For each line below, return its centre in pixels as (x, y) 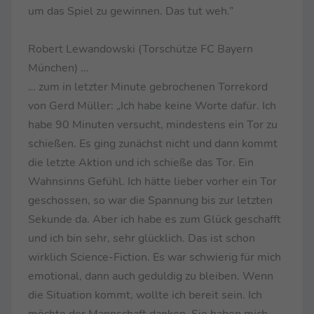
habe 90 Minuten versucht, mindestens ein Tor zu (153, 124)
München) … (58, 68)
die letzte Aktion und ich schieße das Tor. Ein (141, 162)
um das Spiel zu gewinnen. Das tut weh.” (131, 11)
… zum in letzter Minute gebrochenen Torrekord (148, 87)
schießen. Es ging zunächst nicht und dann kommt (153, 143)
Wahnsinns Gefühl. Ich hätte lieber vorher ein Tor (152, 181)
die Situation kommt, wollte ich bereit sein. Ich (145, 295)
